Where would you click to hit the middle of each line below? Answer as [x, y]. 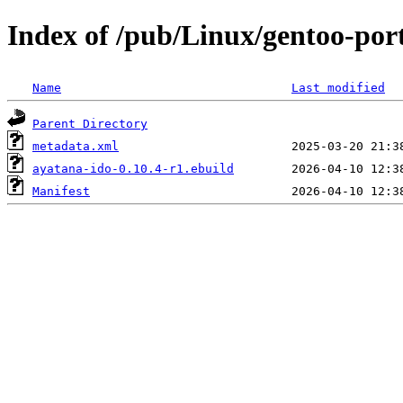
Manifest [61, 191]
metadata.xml [76, 146]
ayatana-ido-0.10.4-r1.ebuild [133, 168]
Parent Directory [90, 123]
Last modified [338, 87]
